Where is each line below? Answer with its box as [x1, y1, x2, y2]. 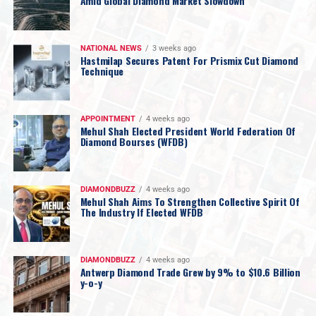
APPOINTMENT [80, 114, 135, 123]
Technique [80, 63, 124, 78]
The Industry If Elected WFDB [80, 204, 203, 219]
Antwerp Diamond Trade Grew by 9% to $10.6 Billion [80, 264, 300, 279]
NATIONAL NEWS [80, 43, 142, 53]
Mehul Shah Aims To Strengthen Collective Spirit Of [80, 193, 300, 209]
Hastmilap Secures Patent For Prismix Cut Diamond [80, 52, 299, 68]
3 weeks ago [152, 43, 196, 53]
